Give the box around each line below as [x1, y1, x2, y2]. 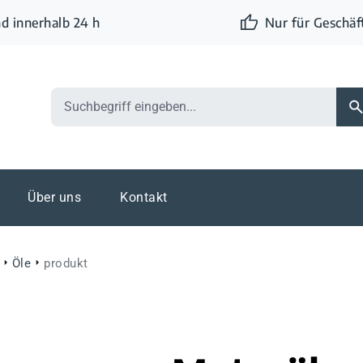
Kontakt [120, 189, 168, 205]
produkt [44, 255, 88, 271]
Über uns [28, 189, 81, 205]
